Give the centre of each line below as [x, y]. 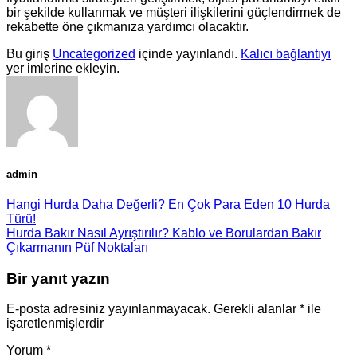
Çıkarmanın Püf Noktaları [77, 248]
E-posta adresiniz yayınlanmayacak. [108, 309]
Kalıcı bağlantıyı [286, 53]
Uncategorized [94, 53]
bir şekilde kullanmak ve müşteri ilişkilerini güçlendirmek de [174, 12]
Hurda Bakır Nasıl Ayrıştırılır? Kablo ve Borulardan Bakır [164, 233]
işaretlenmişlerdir [55, 324]
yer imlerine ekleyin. [63, 68]
